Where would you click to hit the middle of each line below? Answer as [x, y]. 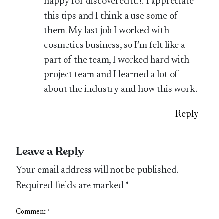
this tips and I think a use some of [111, 16]
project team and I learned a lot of [111, 75]
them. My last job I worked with [107, 31]
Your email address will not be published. [97, 170]
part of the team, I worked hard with [117, 60]
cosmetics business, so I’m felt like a [115, 45]
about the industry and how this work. [121, 89]
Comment [32, 212]
